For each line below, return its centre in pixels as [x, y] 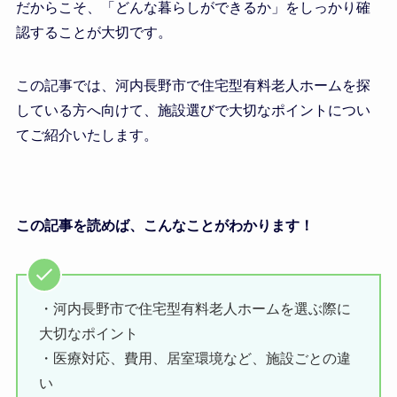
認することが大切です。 [93, 32]
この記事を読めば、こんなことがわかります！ [164, 225]
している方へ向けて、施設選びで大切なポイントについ [193, 110]
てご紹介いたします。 [86, 135]
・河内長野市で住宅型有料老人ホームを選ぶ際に [195, 308]
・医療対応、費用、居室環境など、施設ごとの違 [195, 358]
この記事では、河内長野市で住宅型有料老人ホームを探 [193, 85]
